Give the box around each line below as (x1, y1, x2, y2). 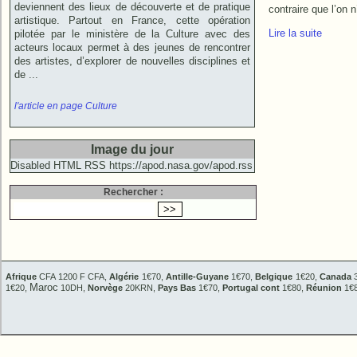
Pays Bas (158, 283, 196, 292)
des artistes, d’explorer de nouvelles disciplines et (14, 55, 251, 67)
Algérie (109, 272, 139, 281)
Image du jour (91, 143, 175, 156)
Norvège (88, 283, 123, 292)
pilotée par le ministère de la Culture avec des (14, 28, 251, 40)
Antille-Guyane (163, 272, 229, 281)
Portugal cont (222, 283, 280, 292)
